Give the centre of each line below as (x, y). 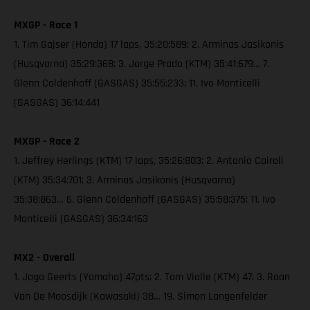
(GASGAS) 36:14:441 (57, 103)
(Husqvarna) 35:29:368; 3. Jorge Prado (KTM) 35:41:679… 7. (142, 64)
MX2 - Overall (44, 258)
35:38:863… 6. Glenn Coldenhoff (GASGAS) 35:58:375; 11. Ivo (145, 200)
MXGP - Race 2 (47, 142)
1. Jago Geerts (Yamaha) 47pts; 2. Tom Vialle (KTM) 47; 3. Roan (152, 277)
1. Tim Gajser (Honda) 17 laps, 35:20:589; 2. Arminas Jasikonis (149, 45)
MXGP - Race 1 (46, 26)
